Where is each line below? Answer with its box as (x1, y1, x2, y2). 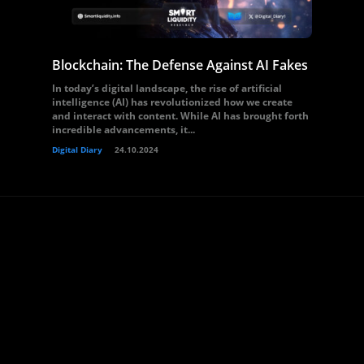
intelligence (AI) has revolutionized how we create (52, 95, 292, 109)
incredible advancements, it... (52, 123, 195, 136)
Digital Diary (52, 144, 102, 155)
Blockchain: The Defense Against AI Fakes (52, 56, 308, 74)
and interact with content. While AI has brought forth (52, 109, 309, 123)
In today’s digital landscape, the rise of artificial (52, 81, 282, 95)
